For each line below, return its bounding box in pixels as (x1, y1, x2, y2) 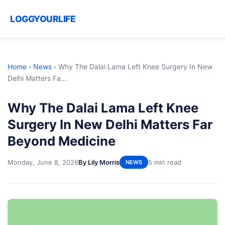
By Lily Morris (78, 158, 120, 166)
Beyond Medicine (8, 133, 116, 149)
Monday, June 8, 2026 (8, 158, 78, 166)
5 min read (148, 158, 181, 166)
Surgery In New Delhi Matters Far (8, 117, 212, 132)
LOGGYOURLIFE (10, 14, 75, 24)
